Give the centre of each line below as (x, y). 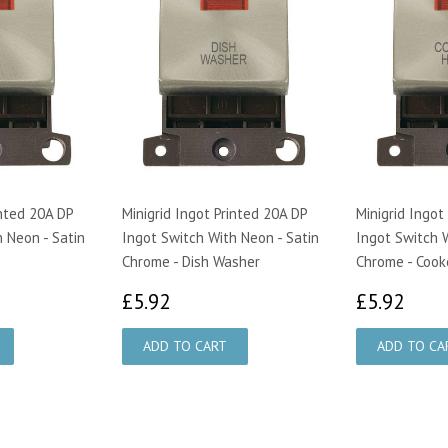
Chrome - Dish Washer (191, 261)
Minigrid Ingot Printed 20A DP (214, 213)
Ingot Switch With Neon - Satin (220, 237)
